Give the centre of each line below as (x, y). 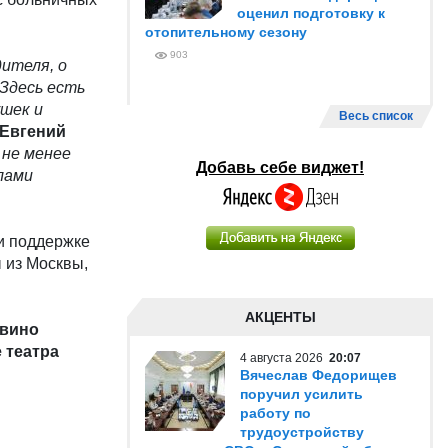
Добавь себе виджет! (280, 167)
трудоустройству (302, 432)
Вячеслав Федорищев (318, 375)
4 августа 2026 (284, 358)
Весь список (376, 116)
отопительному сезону (226, 32)
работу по (275, 413)
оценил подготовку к (311, 13)
